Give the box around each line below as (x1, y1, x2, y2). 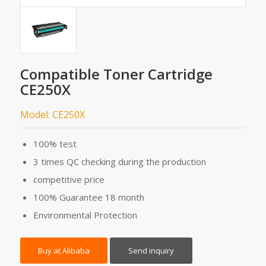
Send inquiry (128, 245, 174, 256)
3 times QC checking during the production (33, 156, 206, 168)
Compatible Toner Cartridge (20, 64, 213, 84)
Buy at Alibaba (37, 245, 90, 256)
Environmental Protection (33, 209, 137, 221)
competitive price (33, 173, 104, 186)
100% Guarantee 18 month (33, 191, 144, 204)
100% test (33, 138, 77, 150)
